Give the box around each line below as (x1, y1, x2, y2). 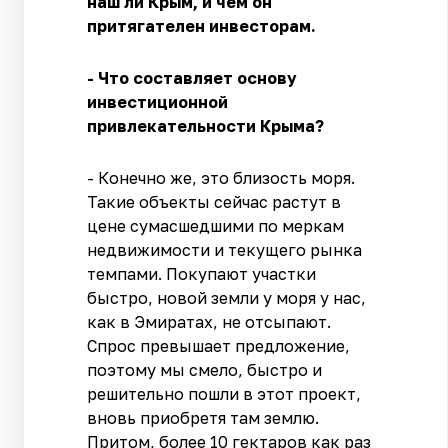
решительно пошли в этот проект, (87, 383, 362, 404)
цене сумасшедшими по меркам (87, 215, 345, 236)
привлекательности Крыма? (87, 115, 325, 136)
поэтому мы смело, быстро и (87, 359, 323, 380)
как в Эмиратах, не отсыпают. (87, 311, 332, 332)
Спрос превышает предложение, (87, 335, 351, 356)
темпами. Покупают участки (87, 263, 317, 284)
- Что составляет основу (87, 67, 298, 88)
